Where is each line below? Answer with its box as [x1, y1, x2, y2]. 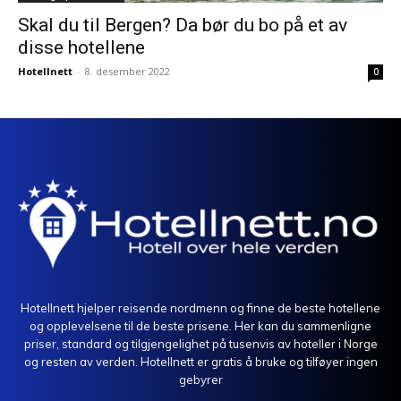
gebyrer [178, 371, 223, 387]
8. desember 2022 [85, 64, 170, 78]
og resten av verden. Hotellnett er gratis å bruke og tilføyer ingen [23, 354, 378, 369]
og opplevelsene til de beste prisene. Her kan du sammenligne [30, 318, 371, 333]
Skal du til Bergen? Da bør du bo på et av [18, 13, 347, 36]
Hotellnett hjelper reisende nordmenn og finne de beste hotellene [21, 300, 380, 315]
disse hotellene [18, 36, 145, 58]
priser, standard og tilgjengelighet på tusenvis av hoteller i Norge [23, 336, 378, 351]
